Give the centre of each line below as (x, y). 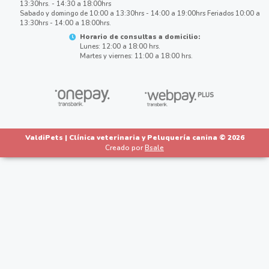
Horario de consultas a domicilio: (140, 37)
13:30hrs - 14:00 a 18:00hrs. (65, 23)
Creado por (125, 147)
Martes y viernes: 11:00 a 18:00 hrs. (136, 56)
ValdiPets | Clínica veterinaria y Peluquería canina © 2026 (134, 137)
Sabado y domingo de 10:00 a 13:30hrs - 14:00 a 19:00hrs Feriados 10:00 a (140, 13)
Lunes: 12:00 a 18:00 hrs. (120, 46)
